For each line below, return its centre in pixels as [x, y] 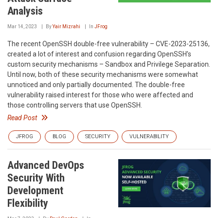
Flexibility [28, 203]
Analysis [25, 11]
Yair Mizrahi [66, 27]
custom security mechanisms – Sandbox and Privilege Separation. [109, 64]
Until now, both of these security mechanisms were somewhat [103, 74]
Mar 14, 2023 [22, 27]
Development [35, 191]
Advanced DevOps [46, 165]
